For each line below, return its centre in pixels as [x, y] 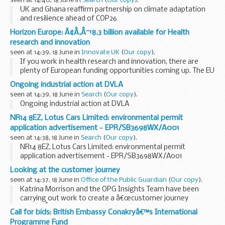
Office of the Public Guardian [124, 180]
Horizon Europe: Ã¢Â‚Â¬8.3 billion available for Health [100, 32]
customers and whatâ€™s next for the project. [95, 216]
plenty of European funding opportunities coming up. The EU [117, 71]
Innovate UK [100, 52]
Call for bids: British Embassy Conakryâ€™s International [104, 212]
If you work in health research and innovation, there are [109, 62]
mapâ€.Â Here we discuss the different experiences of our [114, 207]
